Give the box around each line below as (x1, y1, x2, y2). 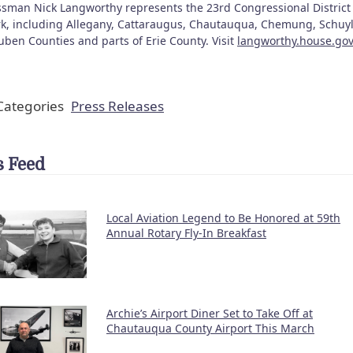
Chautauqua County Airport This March (106, 321, 314, 336)
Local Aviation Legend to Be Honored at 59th (106, 210, 340, 225)
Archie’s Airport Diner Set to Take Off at (106, 306, 313, 321)
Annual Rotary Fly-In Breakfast (106, 225, 266, 240)
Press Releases (71, 96, 164, 115)
